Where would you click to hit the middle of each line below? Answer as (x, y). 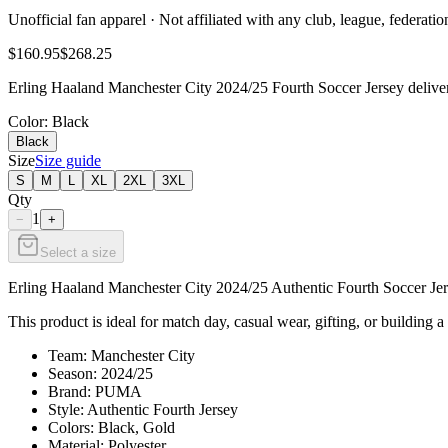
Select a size (78, 252)
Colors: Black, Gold (111, 427)
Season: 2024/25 (100, 373)
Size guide (68, 160)
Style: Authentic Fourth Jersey (143, 409)
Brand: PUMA (95, 391)
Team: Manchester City (121, 355)
